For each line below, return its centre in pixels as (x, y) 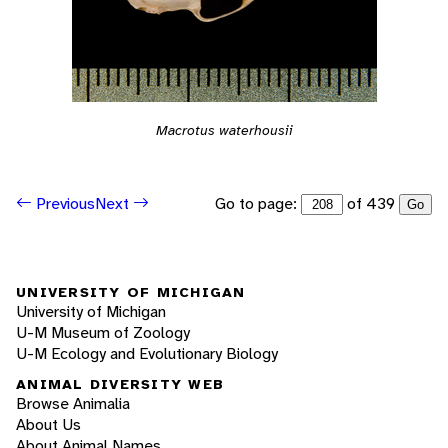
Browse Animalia (73, 404)
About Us (48, 425)
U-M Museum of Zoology (103, 332)
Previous (63, 204)
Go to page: (258, 203)
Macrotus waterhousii (224, 129)
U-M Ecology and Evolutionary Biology (147, 353)
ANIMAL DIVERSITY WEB (120, 384)
